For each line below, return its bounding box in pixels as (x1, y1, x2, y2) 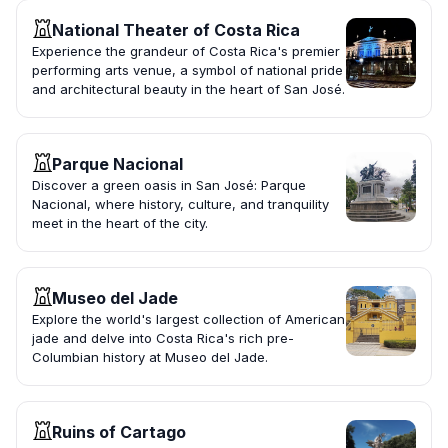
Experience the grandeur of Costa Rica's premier (32, 43, 340, 60)
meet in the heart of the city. (32, 215, 208, 232)
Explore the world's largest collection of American (32, 311, 345, 328)
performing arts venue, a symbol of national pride (32, 62, 343, 79)
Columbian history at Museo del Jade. (32, 349, 268, 366)
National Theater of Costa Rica (52, 20, 300, 41)
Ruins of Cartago (52, 422, 186, 443)
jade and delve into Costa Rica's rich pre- (32, 330, 294, 347)
